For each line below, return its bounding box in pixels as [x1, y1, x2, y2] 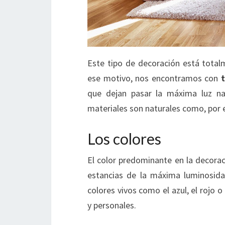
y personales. [87, 199, 136, 211]
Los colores [87, 130, 161, 148]
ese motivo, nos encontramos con [87, 72, 221, 84]
